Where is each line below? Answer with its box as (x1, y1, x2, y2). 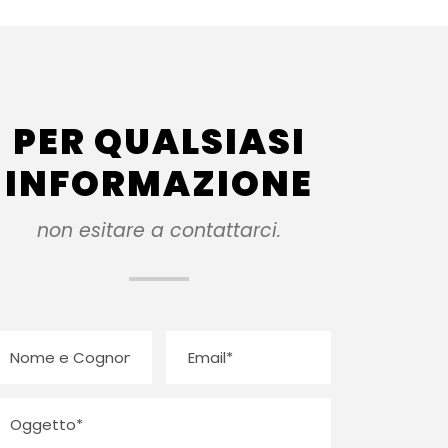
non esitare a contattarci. (37, 217, 282, 244)
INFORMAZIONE (5, 159, 314, 208)
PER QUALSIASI (12, 117, 306, 166)
